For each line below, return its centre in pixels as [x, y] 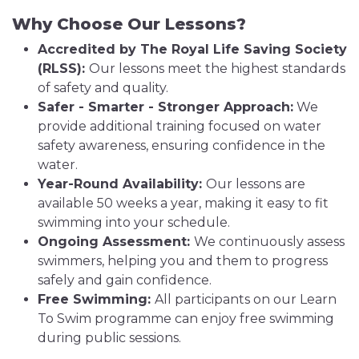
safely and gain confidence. [125, 280]
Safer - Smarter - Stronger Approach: [165, 107]
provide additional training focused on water [179, 126]
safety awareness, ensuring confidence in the [182, 145]
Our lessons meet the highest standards [217, 69]
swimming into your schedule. [134, 222]
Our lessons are [256, 184]
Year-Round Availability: [122, 184]
